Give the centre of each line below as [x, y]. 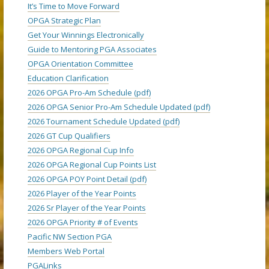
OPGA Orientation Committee [80, 64]
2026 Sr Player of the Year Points [87, 208]
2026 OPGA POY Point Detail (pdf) [87, 179]
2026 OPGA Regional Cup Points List [92, 165]
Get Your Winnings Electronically [86, 35]
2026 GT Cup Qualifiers [69, 136]
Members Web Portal [66, 251]
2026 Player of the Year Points [82, 194]
